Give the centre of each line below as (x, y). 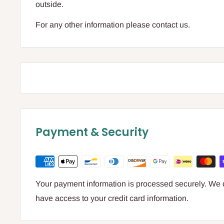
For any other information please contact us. (113, 24)
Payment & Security (92, 132)
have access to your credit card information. (112, 198)
